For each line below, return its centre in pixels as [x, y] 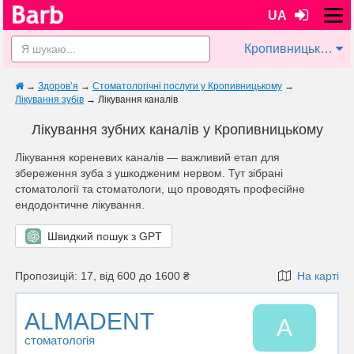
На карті [315, 276]
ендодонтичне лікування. [80, 205]
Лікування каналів [138, 100]
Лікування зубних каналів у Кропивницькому [177, 130]
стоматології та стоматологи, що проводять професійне [160, 189]
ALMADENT [89, 321]
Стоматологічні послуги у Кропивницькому [187, 86]
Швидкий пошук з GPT [102, 236]
